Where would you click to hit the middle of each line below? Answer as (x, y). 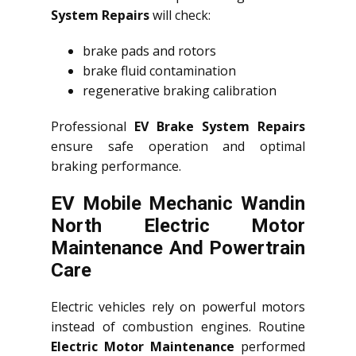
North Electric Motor (178, 226)
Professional (93, 127)
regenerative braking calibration (180, 91)
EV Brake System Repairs (220, 127)
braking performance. (116, 166)
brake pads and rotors (149, 51)
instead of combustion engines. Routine (178, 327)
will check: (180, 15)
